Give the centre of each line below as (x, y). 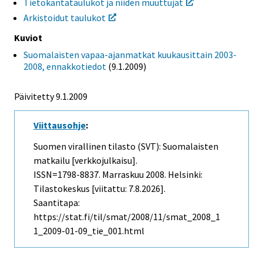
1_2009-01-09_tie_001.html (89, 231)
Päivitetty (34, 96)
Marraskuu (123, 175)
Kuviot (28, 37)
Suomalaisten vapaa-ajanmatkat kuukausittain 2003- (130, 54)
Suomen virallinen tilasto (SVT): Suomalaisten (126, 146)
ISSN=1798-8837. (68, 175)
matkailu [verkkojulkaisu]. (85, 161)
